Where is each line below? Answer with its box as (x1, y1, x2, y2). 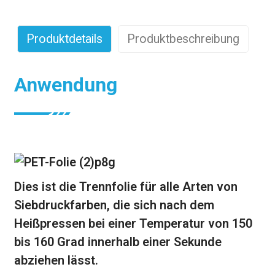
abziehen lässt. (14, 253, 98, 268)
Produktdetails (26, 32, 103, 46)
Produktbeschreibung (126, 32, 239, 46)
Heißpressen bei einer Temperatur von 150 (14, 216, 252, 231)
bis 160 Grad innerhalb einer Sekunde (14, 234, 222, 249)
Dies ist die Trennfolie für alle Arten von (14, 179, 238, 194)
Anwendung (14, 73, 117, 96)
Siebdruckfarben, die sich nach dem (14, 198, 214, 212)
